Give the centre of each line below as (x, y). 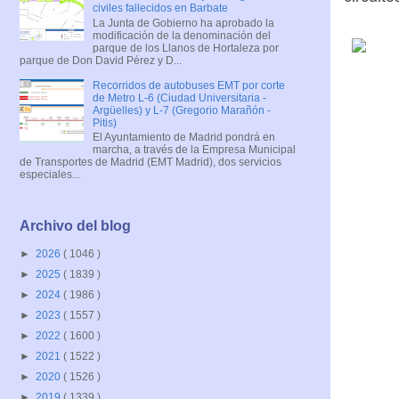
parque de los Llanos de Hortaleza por (185, 48)
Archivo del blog (75, 226)
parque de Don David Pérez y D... (101, 60)
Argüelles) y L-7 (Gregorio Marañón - (181, 110)
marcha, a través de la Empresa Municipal (194, 149)
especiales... (50, 174)
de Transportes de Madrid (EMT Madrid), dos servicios (151, 162)
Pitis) (104, 122)
